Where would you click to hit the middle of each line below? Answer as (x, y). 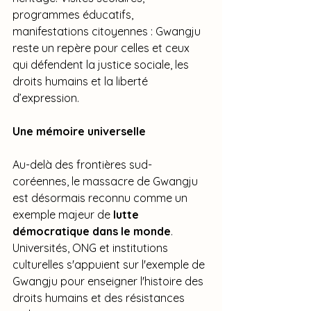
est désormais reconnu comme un (101, 197)
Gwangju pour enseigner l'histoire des (109, 281)
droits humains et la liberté (82, 81)
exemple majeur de (63, 214)
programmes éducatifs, (74, 14)
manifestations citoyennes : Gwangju (108, 31)
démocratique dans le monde (92, 231)
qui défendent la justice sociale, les (102, 64)
